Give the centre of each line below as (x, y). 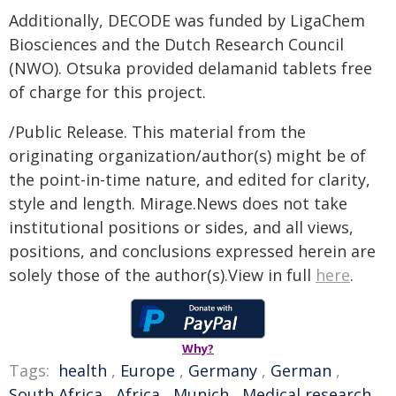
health (83, 370)
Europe (148, 370)
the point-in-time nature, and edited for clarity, (190, 179)
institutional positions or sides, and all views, (181, 227)
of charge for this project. (107, 92)
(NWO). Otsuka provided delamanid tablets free (190, 68)
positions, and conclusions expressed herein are (192, 251)
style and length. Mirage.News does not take (178, 203)
